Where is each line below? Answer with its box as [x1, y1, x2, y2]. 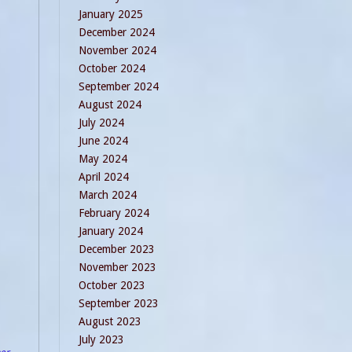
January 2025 [79, 8, 143, 20]
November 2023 [79, 261, 156, 273]
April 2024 [79, 170, 129, 183]
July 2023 [79, 333, 124, 346]
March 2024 [79, 189, 137, 201]
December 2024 [79, 26, 155, 38]
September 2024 [79, 80, 159, 93]
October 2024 [79, 62, 145, 75]
